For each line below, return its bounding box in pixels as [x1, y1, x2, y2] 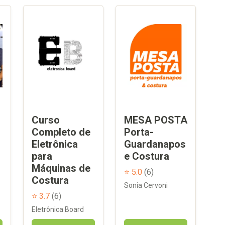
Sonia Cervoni [124, 181, 168, 189]
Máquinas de [32, 162, 90, 174]
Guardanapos [124, 138, 186, 150]
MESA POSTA [124, 114, 187, 126]
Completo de [32, 126, 90, 138]
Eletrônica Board [32, 205, 84, 213]
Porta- [124, 126, 154, 138]
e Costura [124, 150, 169, 162]
